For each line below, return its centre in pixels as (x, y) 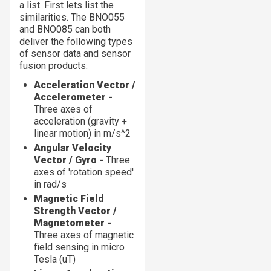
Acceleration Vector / (85, 85)
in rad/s (50, 184)
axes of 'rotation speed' (84, 172)
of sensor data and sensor (75, 53)
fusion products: (54, 65)
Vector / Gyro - (70, 160)
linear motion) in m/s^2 (82, 133)
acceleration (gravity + (80, 121)
